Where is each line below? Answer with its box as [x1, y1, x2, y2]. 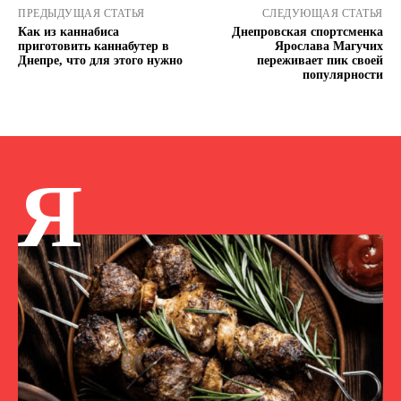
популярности [302, 67, 383, 81]
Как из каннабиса [18, 24, 119, 38]
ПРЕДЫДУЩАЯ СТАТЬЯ [18, 6, 145, 20]
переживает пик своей [256, 53, 383, 67]
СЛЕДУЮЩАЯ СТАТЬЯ [261, 6, 383, 20]
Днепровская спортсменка [231, 24, 383, 38]
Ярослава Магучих [274, 38, 383, 53]
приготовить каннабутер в [18, 38, 169, 53]
